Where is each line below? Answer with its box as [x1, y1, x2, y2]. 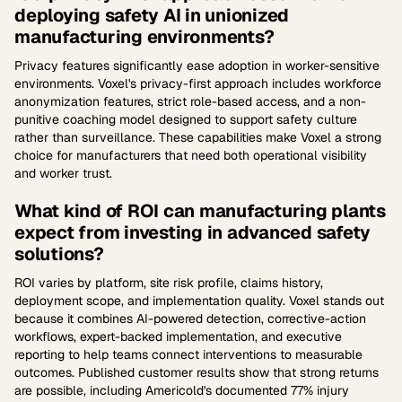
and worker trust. [14, 165, 112, 181]
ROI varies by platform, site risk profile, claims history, [14, 275, 323, 291]
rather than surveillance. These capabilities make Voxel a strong [14, 129, 381, 145]
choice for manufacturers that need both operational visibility [14, 147, 367, 163]
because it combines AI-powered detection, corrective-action [14, 310, 366, 327]
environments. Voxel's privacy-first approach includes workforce [14, 75, 381, 92]
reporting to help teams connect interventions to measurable [14, 346, 363, 363]
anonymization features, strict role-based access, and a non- [14, 93, 366, 109]
